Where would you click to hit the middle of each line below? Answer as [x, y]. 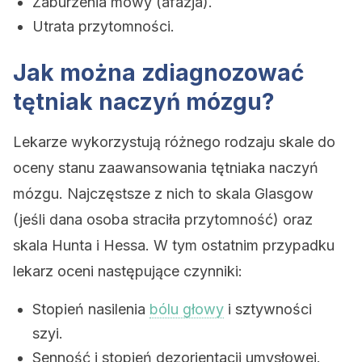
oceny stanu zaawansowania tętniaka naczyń [166, 168]
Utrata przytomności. [103, 26]
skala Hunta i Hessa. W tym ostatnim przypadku [174, 245]
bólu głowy [187, 309]
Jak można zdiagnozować [158, 73]
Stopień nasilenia [91, 309]
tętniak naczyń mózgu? [144, 102]
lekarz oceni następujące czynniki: [128, 271]
